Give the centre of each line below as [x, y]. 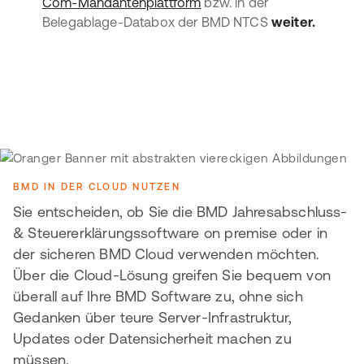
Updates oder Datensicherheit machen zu [152, 338]
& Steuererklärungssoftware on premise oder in [171, 232]
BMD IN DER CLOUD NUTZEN [97, 186]
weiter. [293, 22]
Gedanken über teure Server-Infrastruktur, [153, 317]
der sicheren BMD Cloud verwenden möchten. [167, 253]
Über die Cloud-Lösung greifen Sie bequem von [172, 275]
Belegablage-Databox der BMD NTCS [157, 22]
